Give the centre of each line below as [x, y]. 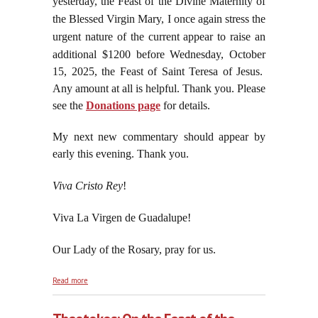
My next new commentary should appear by [159, 137]
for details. [185, 106]
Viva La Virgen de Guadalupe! [122, 218]
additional [77, 55]
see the [69, 106]
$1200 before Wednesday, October [183, 55]
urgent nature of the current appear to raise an [159, 37]
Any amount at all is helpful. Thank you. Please [159, 89]
